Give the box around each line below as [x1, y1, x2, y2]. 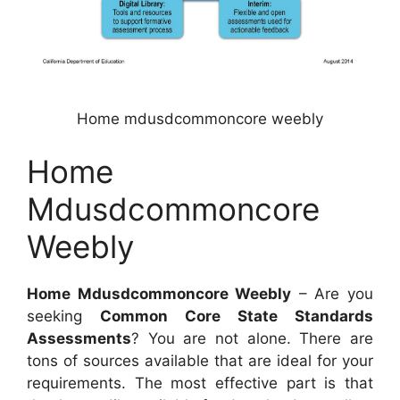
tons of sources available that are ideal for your [27, 352, 373, 371]
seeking [27, 307, 100, 326]
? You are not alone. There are [131, 329, 373, 348]
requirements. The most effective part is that [27, 374, 373, 393]
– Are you [291, 285, 374, 304]
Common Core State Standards [100, 307, 373, 326]
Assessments [27, 329, 131, 348]
